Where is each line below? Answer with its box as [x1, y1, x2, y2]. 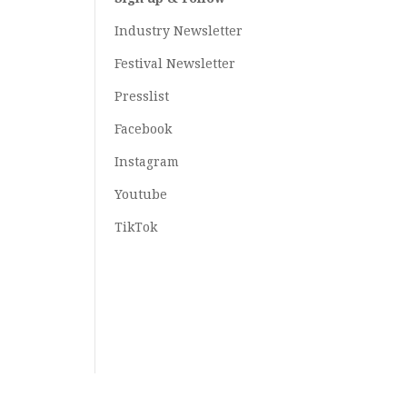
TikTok [114, 220, 157, 234]
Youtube [114, 187, 167, 202]
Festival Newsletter [114, 56, 235, 71]
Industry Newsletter [114, 24, 243, 38]
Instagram [114, 154, 179, 169]
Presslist [114, 89, 169, 104]
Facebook [114, 122, 172, 136]
